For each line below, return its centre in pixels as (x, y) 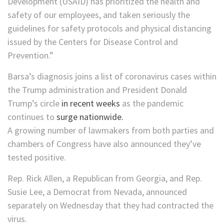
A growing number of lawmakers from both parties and (111, 130)
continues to (32, 117)
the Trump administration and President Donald (97, 90)
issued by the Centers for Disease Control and (93, 42)
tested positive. (37, 157)
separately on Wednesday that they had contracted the (110, 205)
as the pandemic (152, 103)
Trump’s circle (33, 103)
